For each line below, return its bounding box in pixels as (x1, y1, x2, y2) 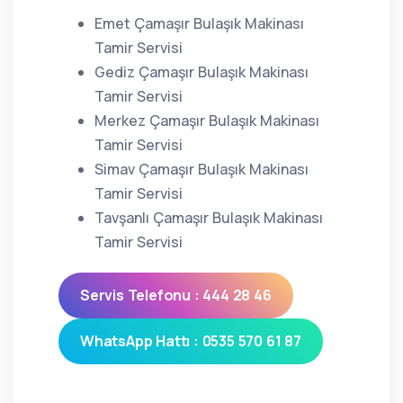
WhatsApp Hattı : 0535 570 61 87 (80, 331, 301, 351)
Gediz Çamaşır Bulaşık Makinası (94, 62, 309, 82)
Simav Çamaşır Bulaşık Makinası (94, 159, 309, 179)
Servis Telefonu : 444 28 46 (80, 285, 272, 305)
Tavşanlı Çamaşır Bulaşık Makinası (94, 208, 323, 228)
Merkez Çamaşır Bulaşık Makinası (94, 111, 319, 130)
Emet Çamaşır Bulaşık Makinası (94, 13, 304, 33)
